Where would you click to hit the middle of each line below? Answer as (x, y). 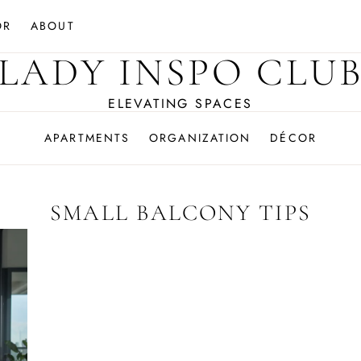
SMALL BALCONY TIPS (180, 213)
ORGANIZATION (200, 138)
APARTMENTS (87, 138)
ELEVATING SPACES (180, 104)
